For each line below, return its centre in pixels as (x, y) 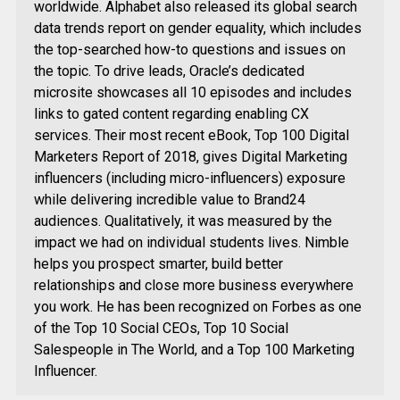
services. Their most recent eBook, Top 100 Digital (191, 135)
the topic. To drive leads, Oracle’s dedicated (169, 71)
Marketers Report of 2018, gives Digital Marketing (190, 156)
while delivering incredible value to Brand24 (169, 199)
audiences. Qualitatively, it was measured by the (183, 221)
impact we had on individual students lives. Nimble (191, 242)
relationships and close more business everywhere (193, 285)
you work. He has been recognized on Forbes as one (197, 306)
